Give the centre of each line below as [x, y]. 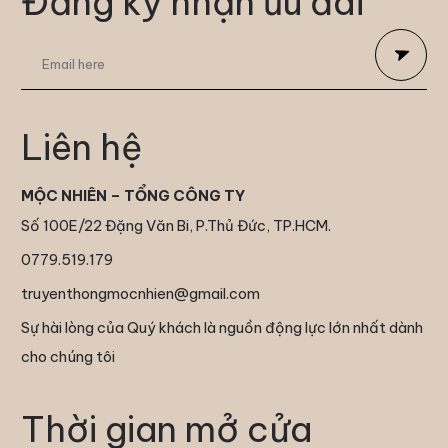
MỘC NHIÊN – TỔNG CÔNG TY [132, 195]
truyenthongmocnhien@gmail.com [140, 294]
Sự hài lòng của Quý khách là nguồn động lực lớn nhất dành [221, 328]
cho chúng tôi [67, 357]
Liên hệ [81, 147]
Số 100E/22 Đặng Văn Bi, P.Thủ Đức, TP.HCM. [175, 225]
